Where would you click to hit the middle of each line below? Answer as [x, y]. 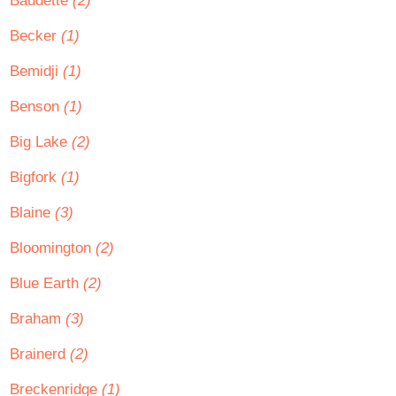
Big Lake [41, 142]
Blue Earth [46, 283]
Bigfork [35, 177]
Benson [37, 107]
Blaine [32, 213]
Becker [35, 36]
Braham [38, 319]
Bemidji [36, 71]
